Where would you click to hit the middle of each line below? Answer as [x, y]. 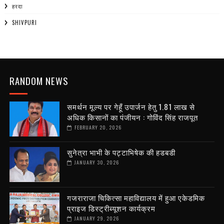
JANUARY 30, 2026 [96, 162]
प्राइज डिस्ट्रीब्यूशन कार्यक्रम [111, 208]
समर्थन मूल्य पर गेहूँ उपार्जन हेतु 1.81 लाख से [131, 107]
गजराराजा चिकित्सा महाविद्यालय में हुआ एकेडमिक [136, 198]
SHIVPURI [24, 23]
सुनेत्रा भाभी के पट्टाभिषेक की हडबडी [121, 152]
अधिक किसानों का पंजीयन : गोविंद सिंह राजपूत [132, 117]
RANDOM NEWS [39, 81]
